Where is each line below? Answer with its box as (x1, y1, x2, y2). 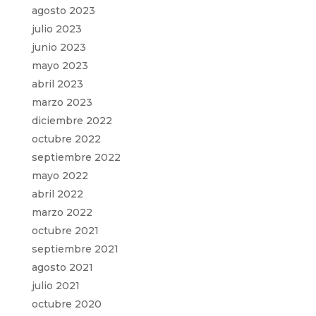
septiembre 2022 (31, 150, 121, 164)
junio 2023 (31, 40, 86, 54)
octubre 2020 (31, 297, 102, 310)
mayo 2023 (31, 59, 88, 72)
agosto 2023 (31, 4, 95, 17)
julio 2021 (31, 279, 80, 292)
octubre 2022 (31, 132, 101, 145)
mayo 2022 (31, 169, 88, 182)
